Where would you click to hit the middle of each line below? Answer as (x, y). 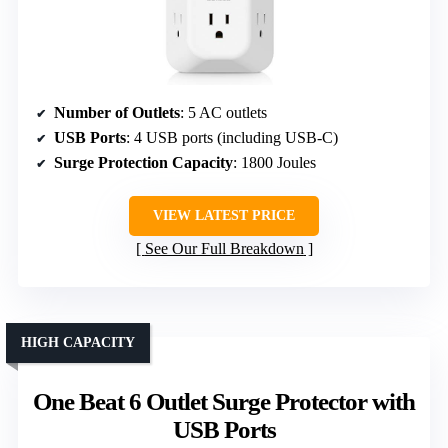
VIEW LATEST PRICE (224, 215)
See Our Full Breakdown (224, 248)
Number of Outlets (117, 112)
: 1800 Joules (274, 162)
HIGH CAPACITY (78, 342)
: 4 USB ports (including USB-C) (232, 137)
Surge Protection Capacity (143, 162)
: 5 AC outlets (223, 112)
